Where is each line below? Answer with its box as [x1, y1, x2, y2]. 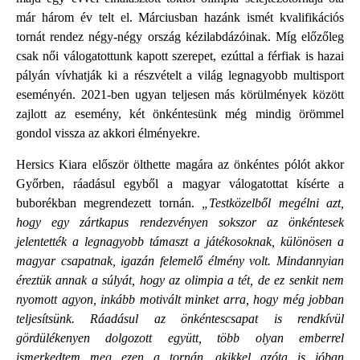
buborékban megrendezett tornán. [16, 195, 202, 210]
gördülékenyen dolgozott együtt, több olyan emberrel [16, 330, 344, 345]
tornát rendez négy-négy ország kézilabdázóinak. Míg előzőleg [16, 30, 344, 44]
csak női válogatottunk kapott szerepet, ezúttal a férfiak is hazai [16, 49, 344, 63]
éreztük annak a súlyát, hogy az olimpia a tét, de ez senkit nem [16, 272, 344, 287]
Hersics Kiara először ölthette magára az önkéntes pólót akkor [16, 157, 344, 171]
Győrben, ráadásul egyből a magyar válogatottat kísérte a [16, 176, 344, 190]
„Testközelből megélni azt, [202, 195, 345, 210]
